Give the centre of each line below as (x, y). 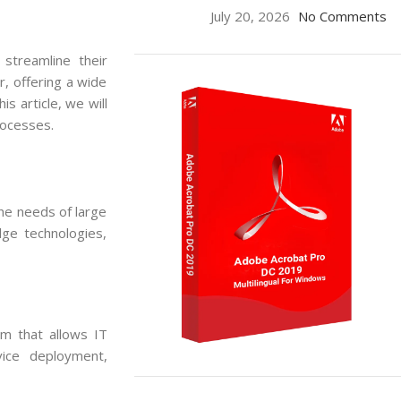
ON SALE (216, 385)
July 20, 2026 (250, 16)
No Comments (342, 16)
